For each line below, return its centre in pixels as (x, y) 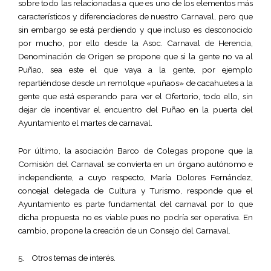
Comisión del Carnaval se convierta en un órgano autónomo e (135, 164)
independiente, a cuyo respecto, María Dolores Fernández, (135, 177)
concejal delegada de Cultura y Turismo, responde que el (135, 190)
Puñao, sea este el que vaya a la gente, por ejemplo (135, 69)
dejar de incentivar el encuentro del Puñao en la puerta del (135, 109)
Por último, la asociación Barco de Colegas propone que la (135, 150)
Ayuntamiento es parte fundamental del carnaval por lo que (135, 204)
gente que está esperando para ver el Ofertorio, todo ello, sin (135, 96)
